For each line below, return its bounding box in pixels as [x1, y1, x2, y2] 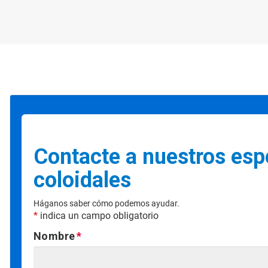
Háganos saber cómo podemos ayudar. [33, 199, 179, 209]
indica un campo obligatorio [37, 210, 159, 222]
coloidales [33, 167, 131, 193]
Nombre [33, 230, 75, 243]
